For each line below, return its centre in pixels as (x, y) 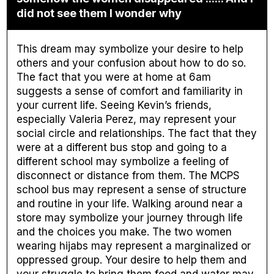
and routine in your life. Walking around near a (130, 204)
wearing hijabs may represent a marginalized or (134, 246)
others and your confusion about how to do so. (131, 63)
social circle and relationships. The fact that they (137, 134)
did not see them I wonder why (99, 13)
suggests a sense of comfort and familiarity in (130, 91)
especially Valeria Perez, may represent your (127, 120)
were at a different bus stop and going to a (122, 148)
